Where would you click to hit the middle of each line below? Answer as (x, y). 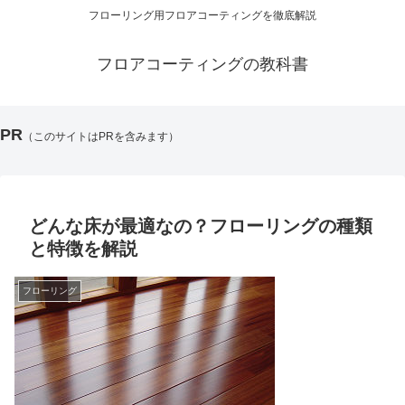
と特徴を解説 (83, 249)
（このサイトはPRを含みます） (101, 137)
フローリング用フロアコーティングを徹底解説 (202, 16)
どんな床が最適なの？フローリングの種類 (201, 226)
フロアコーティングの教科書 (202, 65)
